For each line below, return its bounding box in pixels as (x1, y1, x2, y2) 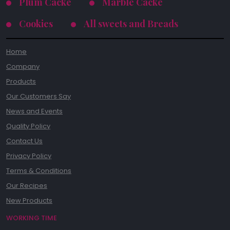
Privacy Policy (6, 151, 51, 161)
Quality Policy (6, 121, 50, 131)
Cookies (19, 17, 53, 30)
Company (6, 62, 40, 72)
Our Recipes (6, 181, 47, 191)
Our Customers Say (6, 91, 71, 102)
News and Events (6, 106, 63, 117)
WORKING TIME (6, 213, 57, 223)
